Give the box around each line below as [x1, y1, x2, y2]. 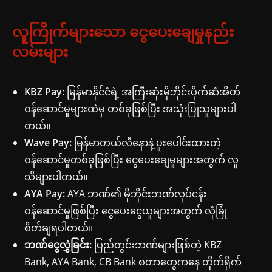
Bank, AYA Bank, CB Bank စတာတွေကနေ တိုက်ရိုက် [24, 254, 242, 268]
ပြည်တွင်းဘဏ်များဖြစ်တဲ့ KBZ [92, 237, 222, 251]
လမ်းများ [12, 41, 68, 61]
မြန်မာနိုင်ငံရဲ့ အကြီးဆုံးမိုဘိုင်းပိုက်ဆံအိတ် [64, 84, 240, 98]
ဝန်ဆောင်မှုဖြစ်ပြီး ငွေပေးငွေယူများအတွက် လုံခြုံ [24, 203, 227, 217]
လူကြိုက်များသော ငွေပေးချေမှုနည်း [12, 21, 234, 41]
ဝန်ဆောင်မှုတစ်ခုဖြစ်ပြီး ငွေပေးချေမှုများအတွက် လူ [24, 152, 239, 166]
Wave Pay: [24, 135, 72, 149]
